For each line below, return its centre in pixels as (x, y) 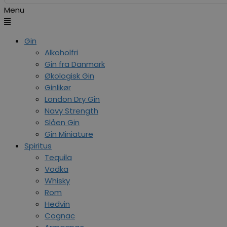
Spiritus (38, 145)
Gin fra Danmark (75, 64)
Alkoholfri (61, 52)
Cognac (60, 215)
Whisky (57, 180)
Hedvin (57, 204)
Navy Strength (71, 110)
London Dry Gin (72, 99)
